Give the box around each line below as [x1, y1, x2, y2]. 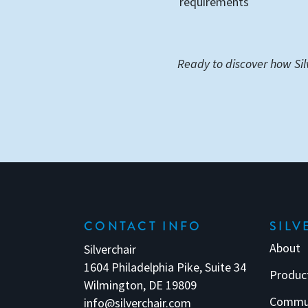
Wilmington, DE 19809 [84, 277, 197, 293]
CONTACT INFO [84, 217, 202, 235]
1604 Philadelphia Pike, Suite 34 [84, 259, 246, 275]
